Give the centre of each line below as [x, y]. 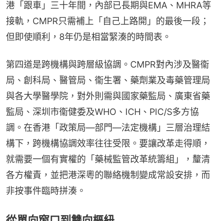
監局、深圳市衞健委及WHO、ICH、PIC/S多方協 [102, 111]
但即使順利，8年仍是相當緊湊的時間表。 [89, 37]
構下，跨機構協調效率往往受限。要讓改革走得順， [108, 143]
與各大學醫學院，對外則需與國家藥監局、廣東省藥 [108, 96]
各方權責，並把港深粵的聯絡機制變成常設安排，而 [108, 175]
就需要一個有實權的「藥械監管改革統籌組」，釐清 [108, 159]
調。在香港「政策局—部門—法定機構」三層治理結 [108, 127]
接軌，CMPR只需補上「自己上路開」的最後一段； [108, 21]
